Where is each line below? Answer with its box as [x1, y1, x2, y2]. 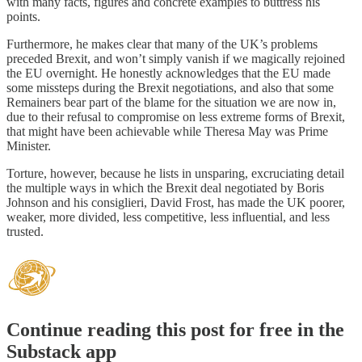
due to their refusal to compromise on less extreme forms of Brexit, [6, 109, 345, 124]
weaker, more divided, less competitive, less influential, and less [6, 209, 330, 224]
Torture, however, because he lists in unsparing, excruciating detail [6, 166, 344, 180]
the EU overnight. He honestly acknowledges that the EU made [6, 65, 330, 80]
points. [6, 9, 40, 23]
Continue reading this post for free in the [6, 319, 344, 341]
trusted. [6, 224, 44, 238]
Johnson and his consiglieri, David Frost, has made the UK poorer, [6, 195, 345, 209]
